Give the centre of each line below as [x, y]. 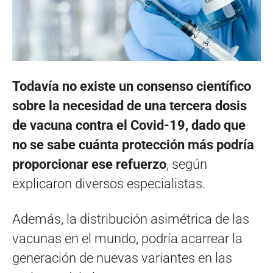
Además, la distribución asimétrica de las [131, 219]
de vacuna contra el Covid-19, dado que [129, 125]
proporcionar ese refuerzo [89, 164]
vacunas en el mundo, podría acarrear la [127, 238]
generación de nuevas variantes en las [122, 258]
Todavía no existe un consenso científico [132, 86]
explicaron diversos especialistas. [109, 183]
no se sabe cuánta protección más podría [133, 144]
